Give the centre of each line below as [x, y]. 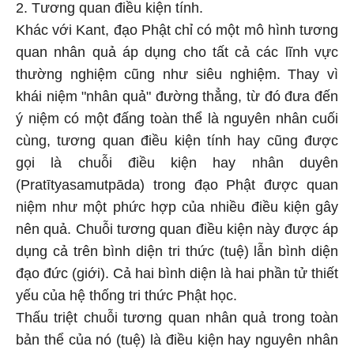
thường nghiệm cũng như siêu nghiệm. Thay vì [177, 74]
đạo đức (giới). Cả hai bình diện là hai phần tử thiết [177, 273]
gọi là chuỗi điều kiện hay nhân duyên [177, 163]
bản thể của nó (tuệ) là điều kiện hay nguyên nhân [177, 340]
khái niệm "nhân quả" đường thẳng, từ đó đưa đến [177, 96]
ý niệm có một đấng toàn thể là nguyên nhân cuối [177, 119]
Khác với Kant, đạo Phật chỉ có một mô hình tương [177, 30]
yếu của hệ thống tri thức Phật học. [126, 296]
